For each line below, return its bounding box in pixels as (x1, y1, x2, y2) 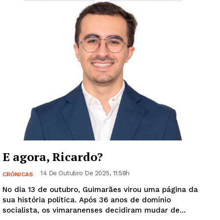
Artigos (15, 165, 40, 174)
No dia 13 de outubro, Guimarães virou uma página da (2, 185, 198, 194)
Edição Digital (15, 180, 63, 189)
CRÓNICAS (2, 171, 33, 178)
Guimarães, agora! (59, 65, 161, 79)
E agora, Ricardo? (2, 149, 103, 165)
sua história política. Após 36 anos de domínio (2, 195, 171, 205)
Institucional (15, 139, 101, 158)
